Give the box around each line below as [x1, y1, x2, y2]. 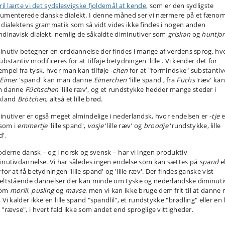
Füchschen [25, 85, 59, 94]
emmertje [17, 121, 48, 130]
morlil [10, 186, 28, 195]
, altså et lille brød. [46, 94, 103, 103]
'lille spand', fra [127, 75, 177, 84]
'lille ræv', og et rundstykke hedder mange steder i [58, 85, 216, 94]
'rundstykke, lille [168, 121, 221, 130]
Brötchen [17, 94, 47, 103]
